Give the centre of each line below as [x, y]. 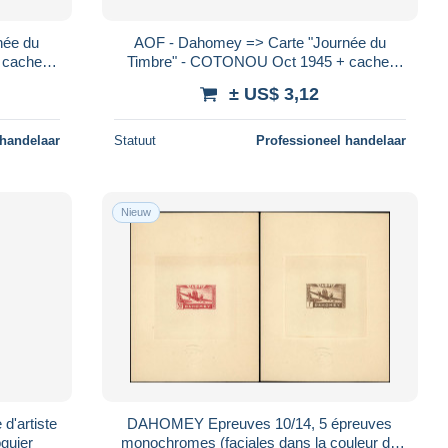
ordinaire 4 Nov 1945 [260, 80]
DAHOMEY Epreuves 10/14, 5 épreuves [260, 423]
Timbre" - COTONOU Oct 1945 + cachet [259, 61]
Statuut [134, 140]
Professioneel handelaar [330, 140]
